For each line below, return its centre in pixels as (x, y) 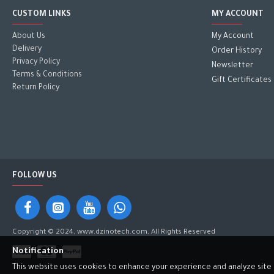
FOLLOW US (35, 176)
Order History (237, 51)
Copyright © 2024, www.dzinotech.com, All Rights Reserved (114, 233)
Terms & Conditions (47, 75)
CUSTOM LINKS (42, 14)
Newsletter (232, 66)
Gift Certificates (242, 80)
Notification (38, 252)
